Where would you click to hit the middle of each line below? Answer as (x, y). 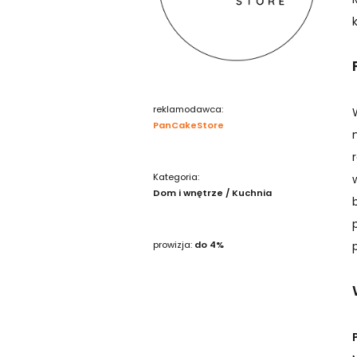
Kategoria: (176, 177)
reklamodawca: (188, 109)
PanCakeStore (188, 125)
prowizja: (174, 245)
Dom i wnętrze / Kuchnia (212, 193)
